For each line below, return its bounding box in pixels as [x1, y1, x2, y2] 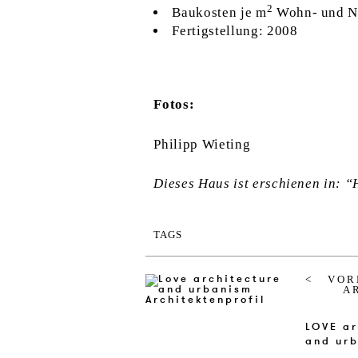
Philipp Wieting [153, 136, 251, 152]
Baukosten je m [172, 5, 267, 21]
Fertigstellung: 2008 [172, 23, 298, 39]
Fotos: [153, 97, 195, 113]
